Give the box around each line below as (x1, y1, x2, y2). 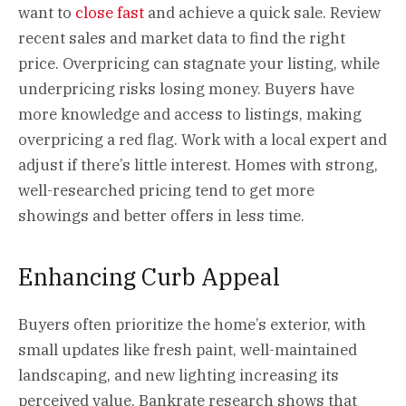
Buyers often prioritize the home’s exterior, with (18, 314, 366, 334)
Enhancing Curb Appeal (18, 261, 280, 292)
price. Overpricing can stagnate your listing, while (18, 53, 380, 74)
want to (18, 3, 75, 24)
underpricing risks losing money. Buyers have (18, 79, 354, 100)
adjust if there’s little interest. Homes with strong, (18, 155, 378, 176)
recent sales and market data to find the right (18, 28, 345, 49)
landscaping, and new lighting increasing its (18, 364, 339, 385)
